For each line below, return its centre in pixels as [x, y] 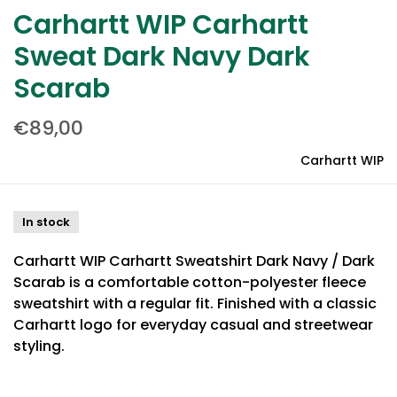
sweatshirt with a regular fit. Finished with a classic [195, 304]
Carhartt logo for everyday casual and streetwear [193, 325]
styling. [39, 346]
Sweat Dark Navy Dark [162, 57]
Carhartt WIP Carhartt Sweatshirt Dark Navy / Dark [194, 261]
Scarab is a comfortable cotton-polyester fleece [190, 282]
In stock [46, 222]
